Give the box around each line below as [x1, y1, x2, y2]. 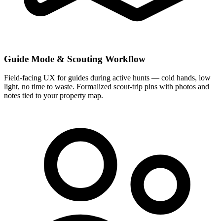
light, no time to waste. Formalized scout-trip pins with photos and [4, 82, 209, 91]
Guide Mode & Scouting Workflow [4, 53, 146, 64]
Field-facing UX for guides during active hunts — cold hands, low [4, 74, 211, 82]
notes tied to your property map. [4, 91, 103, 100]
